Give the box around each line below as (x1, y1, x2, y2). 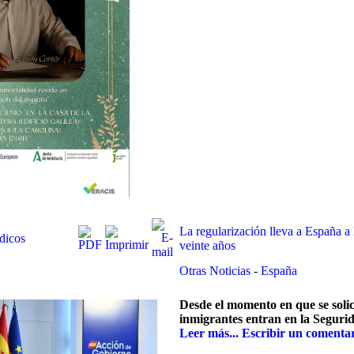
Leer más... (179, 326, 239, 341)
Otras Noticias (179, 264, 254, 277)
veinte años (179, 239, 235, 252)
